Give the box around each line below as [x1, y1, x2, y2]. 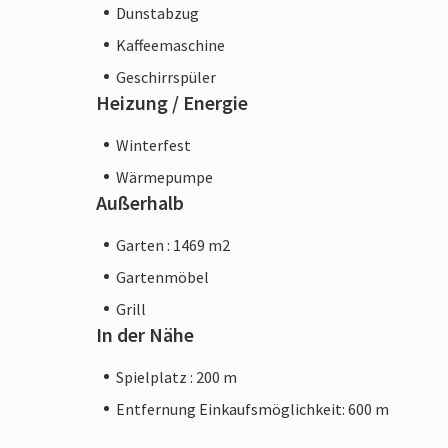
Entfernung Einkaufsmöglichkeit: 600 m [116, 398, 389, 419]
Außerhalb [96, 189, 184, 215]
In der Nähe [96, 321, 194, 347]
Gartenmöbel [116, 266, 209, 287]
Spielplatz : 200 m [116, 366, 237, 387]
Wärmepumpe [116, 166, 213, 187]
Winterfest [116, 134, 191, 155]
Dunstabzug [116, 2, 199, 23]
